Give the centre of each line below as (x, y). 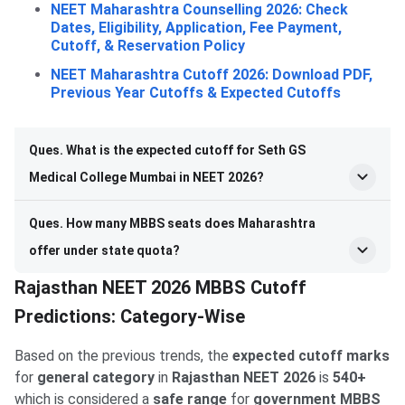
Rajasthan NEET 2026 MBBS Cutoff (160, 287)
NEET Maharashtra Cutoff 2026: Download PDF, (212, 74)
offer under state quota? (104, 250)
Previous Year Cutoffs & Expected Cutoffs (196, 92)
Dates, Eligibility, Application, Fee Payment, (196, 27)
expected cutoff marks (311, 355)
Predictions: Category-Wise (130, 316)
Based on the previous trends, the (123, 355)
